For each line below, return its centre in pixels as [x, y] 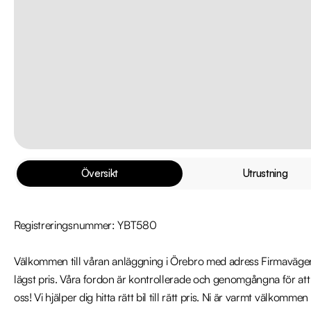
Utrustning [265, 173]
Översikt [100, 173]
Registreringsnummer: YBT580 [85, 225]
